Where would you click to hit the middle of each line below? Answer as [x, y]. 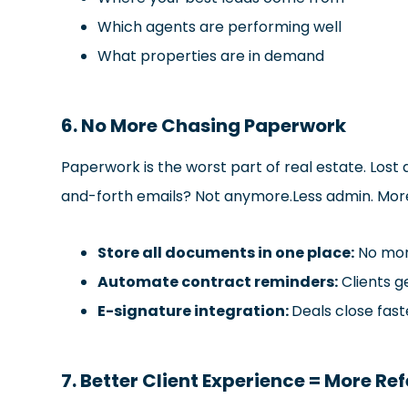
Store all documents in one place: [226, 252]
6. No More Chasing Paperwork [204, 125]
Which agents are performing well [220, 26]
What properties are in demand [211, 56]
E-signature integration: [195, 311]
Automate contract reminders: [218, 281]
